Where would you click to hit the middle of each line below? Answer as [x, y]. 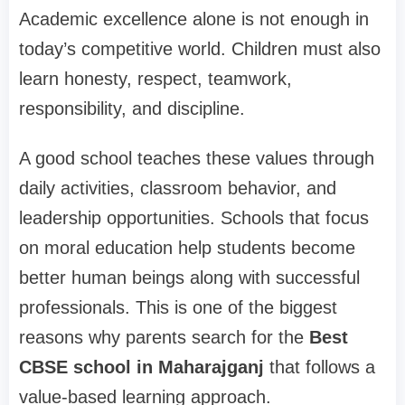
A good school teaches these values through [197, 158]
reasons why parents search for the [164, 337]
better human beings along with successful [189, 277]
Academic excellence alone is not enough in [194, 19]
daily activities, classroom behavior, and [178, 188]
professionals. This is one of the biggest [178, 307]
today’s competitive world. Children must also [200, 48]
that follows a [320, 367]
